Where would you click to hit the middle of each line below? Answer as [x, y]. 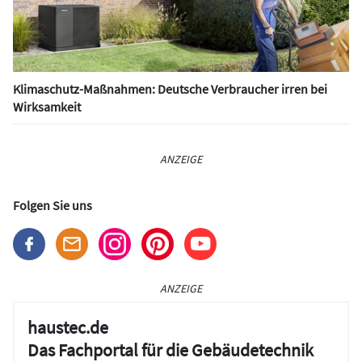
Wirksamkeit [47, 106]
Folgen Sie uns [53, 205]
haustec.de [68, 327]
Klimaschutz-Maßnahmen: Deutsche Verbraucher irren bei [170, 88]
